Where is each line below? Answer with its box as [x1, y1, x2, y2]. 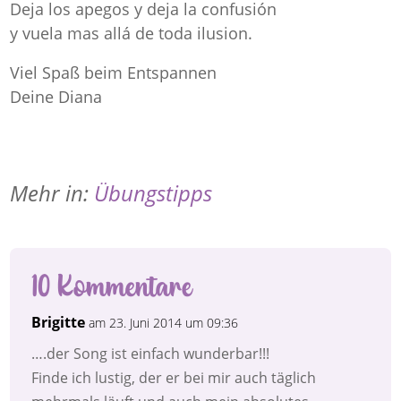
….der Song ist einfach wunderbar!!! [31, 344, 270, 364]
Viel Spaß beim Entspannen [10, 62, 218, 84]
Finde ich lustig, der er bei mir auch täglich [31, 368, 317, 388]
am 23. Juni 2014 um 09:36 [89, 314, 239, 332]
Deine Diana [10, 86, 103, 108]
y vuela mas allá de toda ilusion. [10, 21, 253, 44]
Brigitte [31, 312, 86, 333]
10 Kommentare [31, 267, 192, 304]
